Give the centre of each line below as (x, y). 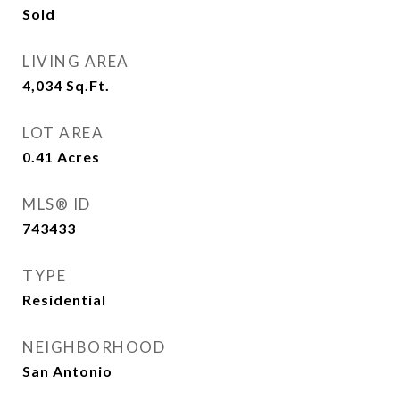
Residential (64, 300)
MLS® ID (57, 204)
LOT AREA (63, 133)
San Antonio (67, 371)
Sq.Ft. (88, 85)
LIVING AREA (76, 61)
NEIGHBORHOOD (94, 347)
